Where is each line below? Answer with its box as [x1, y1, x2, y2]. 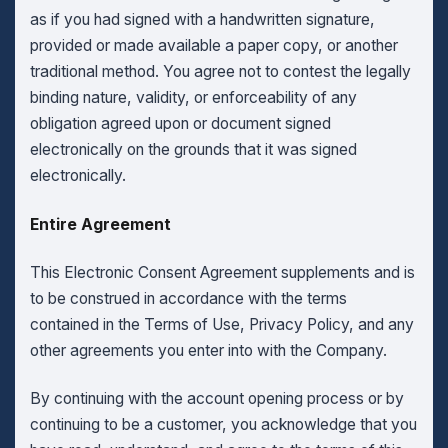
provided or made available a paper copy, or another [29, 36, 398, 56]
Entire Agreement [29, 214, 171, 234]
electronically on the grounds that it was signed [29, 140, 357, 160]
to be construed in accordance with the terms [29, 289, 347, 309]
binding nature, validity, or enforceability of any [29, 88, 357, 108]
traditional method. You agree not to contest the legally [29, 62, 411, 82]
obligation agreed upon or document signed [29, 114, 331, 134]
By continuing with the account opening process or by [29, 389, 404, 409]
